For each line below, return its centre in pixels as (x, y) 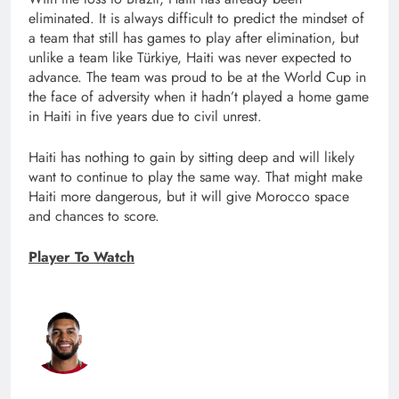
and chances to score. (94, 216)
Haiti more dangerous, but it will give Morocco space (189, 196)
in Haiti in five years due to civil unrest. (145, 116)
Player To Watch (81, 256)
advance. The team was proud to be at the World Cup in (197, 77)
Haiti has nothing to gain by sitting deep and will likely (191, 157)
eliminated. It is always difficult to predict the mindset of (196, 18)
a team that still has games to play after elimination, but (194, 37)
